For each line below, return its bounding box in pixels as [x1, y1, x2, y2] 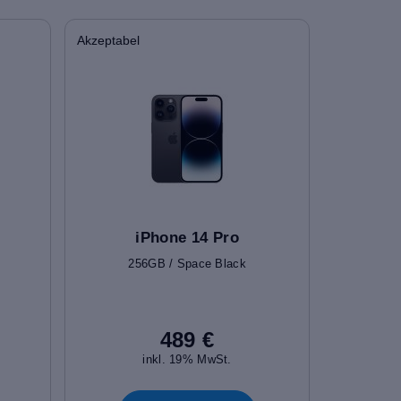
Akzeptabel [77, 32, 141, 47]
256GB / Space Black [128, 256, 246, 270]
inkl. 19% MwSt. [142, 352, 232, 366]
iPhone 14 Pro [135, 228, 239, 246]
